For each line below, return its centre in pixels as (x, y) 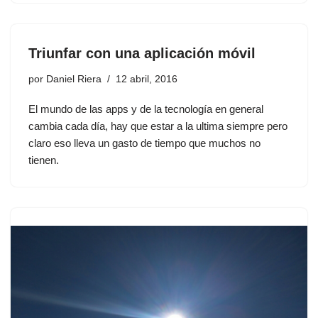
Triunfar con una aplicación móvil (142, 54)
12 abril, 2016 (147, 79)
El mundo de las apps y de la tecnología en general (146, 109)
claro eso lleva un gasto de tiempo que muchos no (144, 143)
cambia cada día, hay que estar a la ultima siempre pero (158, 126)
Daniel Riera (74, 79)
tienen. (44, 160)
